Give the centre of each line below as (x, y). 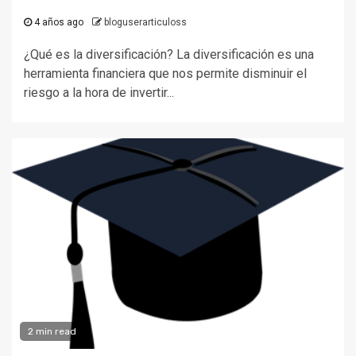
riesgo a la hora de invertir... (99, 93)
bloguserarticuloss (145, 22)
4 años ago (58, 22)
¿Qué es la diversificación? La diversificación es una (169, 54)
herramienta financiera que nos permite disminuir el (165, 74)
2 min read (52, 331)
